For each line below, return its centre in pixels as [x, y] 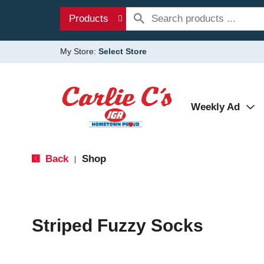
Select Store [123, 51]
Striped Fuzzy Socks [117, 225]
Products [89, 19]
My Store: [79, 51]
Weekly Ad [215, 107]
